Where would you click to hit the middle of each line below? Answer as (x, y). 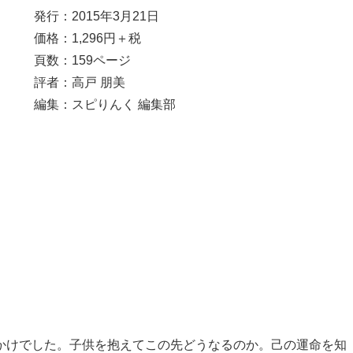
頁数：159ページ (82, 60)
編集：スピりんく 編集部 (104, 104)
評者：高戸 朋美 (79, 82)
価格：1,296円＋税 (87, 38)
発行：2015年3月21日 (96, 16)
